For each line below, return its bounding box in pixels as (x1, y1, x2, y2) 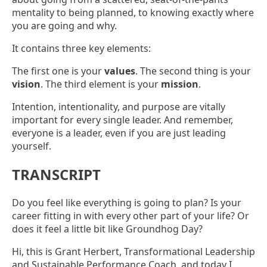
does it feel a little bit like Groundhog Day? (12, 222, 203, 236)
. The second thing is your (135, 64, 251, 78)
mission (161, 77, 198, 91)
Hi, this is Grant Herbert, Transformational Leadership (12, 245, 255, 259)
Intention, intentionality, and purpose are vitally (12, 100, 225, 114)
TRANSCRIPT (12, 164, 101, 185)
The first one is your (12, 64, 104, 78)
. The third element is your (41, 77, 161, 91)
